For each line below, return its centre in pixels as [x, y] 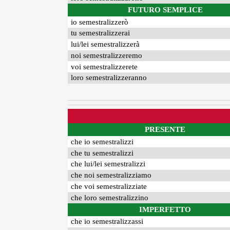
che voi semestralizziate [109, 186]
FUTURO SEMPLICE [165, 10]
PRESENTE [165, 130]
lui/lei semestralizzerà [106, 44]
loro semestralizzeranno [109, 78]
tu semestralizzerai [101, 33]
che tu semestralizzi [102, 153]
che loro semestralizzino [110, 197]
